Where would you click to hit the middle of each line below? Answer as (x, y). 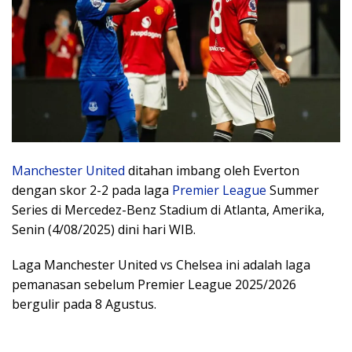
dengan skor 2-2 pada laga (90, 190)
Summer (293, 190)
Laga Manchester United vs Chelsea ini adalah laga (161, 264)
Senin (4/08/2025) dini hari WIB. (104, 229)
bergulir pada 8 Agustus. (84, 304)
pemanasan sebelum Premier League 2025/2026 (154, 284)
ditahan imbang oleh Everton (212, 170)
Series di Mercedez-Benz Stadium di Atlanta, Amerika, (168, 209)
